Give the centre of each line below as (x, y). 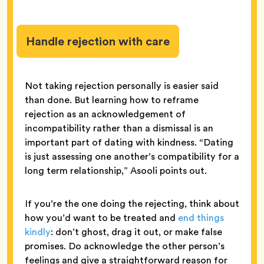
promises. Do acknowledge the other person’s (125, 246)
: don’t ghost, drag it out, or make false (136, 232)
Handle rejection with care (98, 42)
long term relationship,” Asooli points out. (117, 170)
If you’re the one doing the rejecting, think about (132, 203)
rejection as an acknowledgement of (105, 114)
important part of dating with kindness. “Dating (129, 142)
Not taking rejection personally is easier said (122, 85)
